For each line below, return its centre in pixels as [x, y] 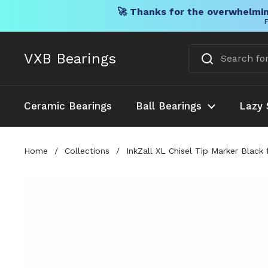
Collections [87, 150]
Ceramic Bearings [68, 106]
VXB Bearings [70, 59]
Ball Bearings [169, 106]
